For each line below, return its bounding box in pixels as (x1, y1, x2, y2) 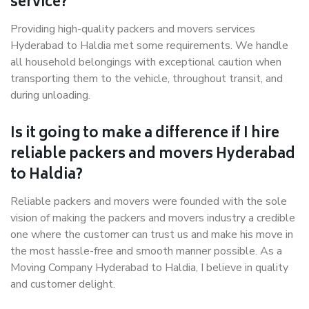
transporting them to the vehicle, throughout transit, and (10, 71, 283, 86)
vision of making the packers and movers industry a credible (10, 210, 295, 226)
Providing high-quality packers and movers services (10, 21, 255, 37)
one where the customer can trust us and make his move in (10, 227, 293, 242)
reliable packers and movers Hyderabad (10, 143, 295, 167)
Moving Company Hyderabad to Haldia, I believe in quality (10, 260, 288, 275)
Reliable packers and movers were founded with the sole (10, 194, 287, 209)
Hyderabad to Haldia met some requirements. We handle (10, 38, 288, 53)
